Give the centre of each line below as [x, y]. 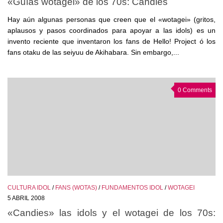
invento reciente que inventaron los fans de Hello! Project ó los [111, 42]
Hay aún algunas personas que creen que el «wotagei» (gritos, [111, 20]
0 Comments [195, 90]
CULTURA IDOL [29, 188]
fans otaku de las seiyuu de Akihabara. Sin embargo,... [93, 53]
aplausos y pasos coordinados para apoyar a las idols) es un [111, 31]
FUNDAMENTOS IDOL [132, 188]
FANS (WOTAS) [76, 188]
